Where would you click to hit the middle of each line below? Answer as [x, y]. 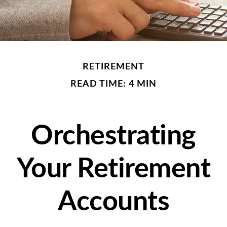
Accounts [113, 202]
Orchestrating [113, 136]
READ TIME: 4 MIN [113, 84]
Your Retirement [113, 169]
